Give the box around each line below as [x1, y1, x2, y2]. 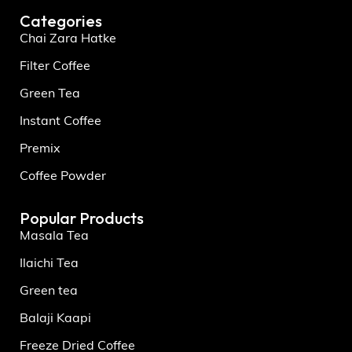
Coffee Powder [20, 170, 106, 183]
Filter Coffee [20, 60, 90, 73]
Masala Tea [20, 229, 89, 243]
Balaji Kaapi [20, 312, 91, 325]
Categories [20, 10, 102, 31]
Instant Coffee [20, 115, 101, 128]
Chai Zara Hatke [20, 32, 116, 46]
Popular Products [20, 207, 144, 228]
